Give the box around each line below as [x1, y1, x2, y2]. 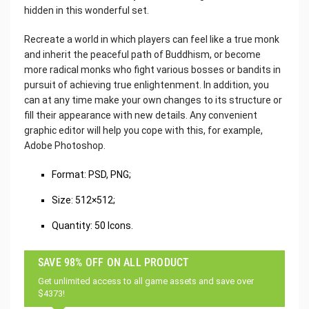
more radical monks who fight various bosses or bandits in [24, 64, 281, 76]
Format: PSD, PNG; [52, 169, 131, 181]
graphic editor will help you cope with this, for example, [24, 125, 263, 137]
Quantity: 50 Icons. [52, 220, 133, 232]
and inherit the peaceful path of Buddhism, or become [24, 49, 261, 61]
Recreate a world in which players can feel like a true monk [24, 34, 279, 46]
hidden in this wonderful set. [24, 5, 149, 17]
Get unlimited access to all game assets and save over [38, 276, 254, 287]
